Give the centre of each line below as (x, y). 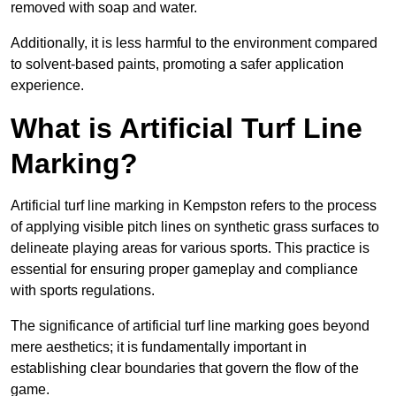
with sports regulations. (83, 291)
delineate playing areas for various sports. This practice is (190, 248)
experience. (47, 86)
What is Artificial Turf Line (187, 129)
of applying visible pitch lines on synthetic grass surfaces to (195, 227)
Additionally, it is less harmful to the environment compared (194, 43)
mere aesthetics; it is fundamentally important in (159, 347)
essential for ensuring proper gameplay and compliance (184, 270)
